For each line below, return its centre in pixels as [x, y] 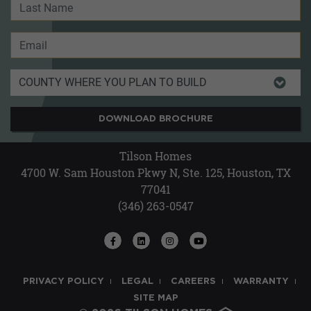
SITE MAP [155, 299]
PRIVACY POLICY [63, 282]
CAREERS [193, 282]
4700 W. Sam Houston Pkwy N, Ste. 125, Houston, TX [155, 173]
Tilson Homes [155, 156]
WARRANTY [261, 282]
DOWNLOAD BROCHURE [155, 119]
